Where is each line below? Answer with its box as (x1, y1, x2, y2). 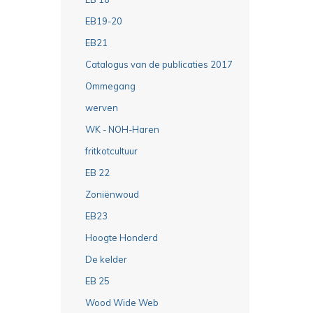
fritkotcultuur (85, 145, 138, 156)
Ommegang (85, 80, 136, 92)
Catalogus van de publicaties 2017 (85, 58, 233, 70)
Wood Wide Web (85, 296, 159, 308)
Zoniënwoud (85, 188, 139, 200)
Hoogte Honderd (85, 231, 158, 243)
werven (85, 101, 118, 113)
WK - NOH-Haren (85, 123, 159, 135)
